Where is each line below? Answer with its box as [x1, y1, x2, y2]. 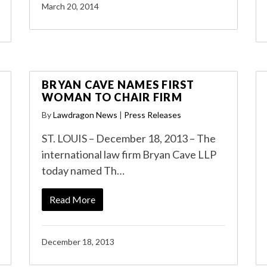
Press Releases [124, 110, 181, 120]
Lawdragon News [53, 110, 117, 120]
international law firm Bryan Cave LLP [42, 148, 216, 161]
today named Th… [42, 164, 125, 177]
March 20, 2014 [42, 1, 99, 11]
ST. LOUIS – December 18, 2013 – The [42, 132, 216, 145]
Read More [49, 194, 95, 205]
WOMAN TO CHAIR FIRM [42, 91, 182, 104]
